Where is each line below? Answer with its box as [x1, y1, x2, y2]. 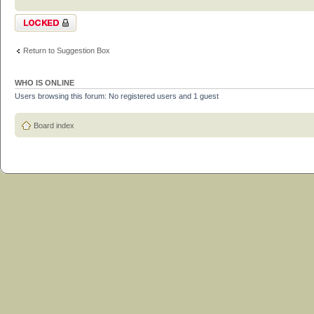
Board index [34, 121, 74, 130]
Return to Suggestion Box [23, 46, 110, 55]
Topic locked [15, 14, 57, 22]
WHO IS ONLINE [15, 78, 74, 87]
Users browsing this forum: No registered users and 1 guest [15, 92, 219, 100]
